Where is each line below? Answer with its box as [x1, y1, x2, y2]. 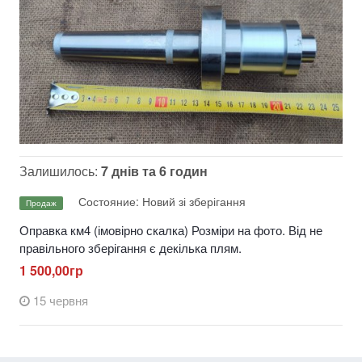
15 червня [33, 292, 88, 309]
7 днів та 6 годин [101, 162, 208, 181]
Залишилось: [19, 162, 101, 181]
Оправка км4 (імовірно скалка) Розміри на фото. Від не [19, 221, 322, 239]
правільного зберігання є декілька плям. [19, 239, 242, 257]
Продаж [26, 196, 57, 208]
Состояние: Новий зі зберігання [78, 193, 246, 210]
